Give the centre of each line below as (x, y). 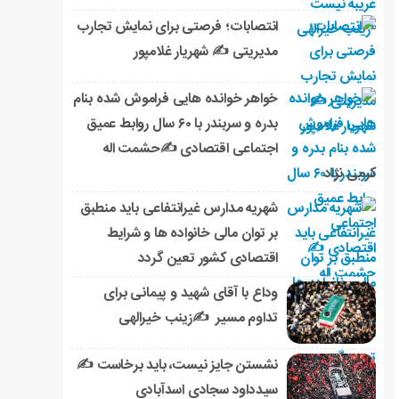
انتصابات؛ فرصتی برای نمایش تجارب (177, 28)
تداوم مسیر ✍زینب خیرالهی (199, 319)
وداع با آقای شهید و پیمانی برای (191, 294)
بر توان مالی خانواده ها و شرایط (193, 234)
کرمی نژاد (350, 175)
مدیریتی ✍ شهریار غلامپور (206, 53)
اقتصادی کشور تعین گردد (208, 259)
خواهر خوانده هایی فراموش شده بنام (175, 100)
